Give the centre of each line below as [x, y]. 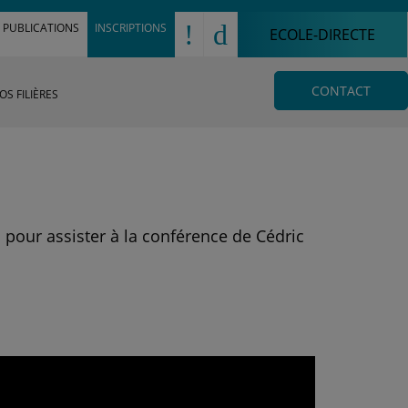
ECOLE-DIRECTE [322, 35]
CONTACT [341, 91]
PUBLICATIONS [41, 27]
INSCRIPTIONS [131, 27]
